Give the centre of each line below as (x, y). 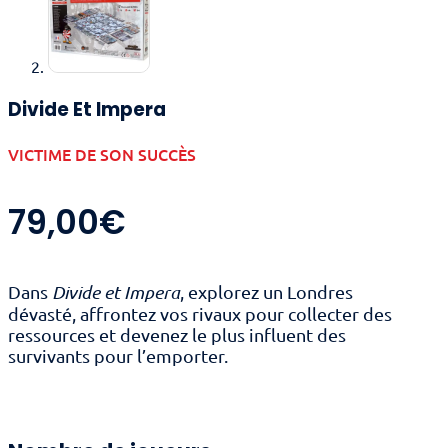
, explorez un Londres (266, 292)
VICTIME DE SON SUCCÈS (102, 153)
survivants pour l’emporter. (118, 356)
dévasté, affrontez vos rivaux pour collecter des (200, 314)
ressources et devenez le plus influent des (177, 335)
